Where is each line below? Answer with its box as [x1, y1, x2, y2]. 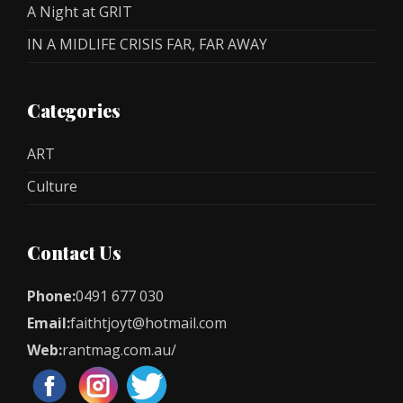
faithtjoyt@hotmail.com [70, 313, 227, 334]
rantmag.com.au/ [62, 340, 176, 361]
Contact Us [27, 240, 121, 265]
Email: [27, 313, 70, 334]
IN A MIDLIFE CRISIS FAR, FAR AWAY [27, 34, 267, 55]
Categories [27, 98, 121, 123]
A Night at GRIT [27, 2, 132, 22]
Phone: [27, 286, 76, 307]
